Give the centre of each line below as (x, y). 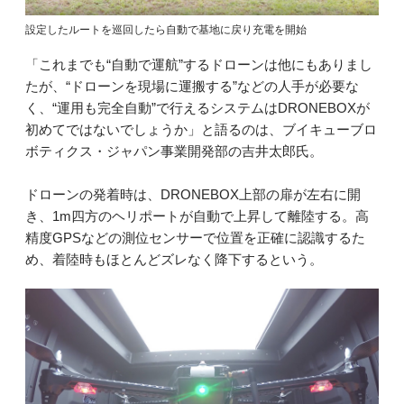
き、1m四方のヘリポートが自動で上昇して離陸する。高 (197, 216)
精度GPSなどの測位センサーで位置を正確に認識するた (195, 238)
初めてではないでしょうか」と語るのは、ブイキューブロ (201, 130)
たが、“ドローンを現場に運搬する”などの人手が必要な (192, 87)
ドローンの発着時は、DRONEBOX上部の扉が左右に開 (193, 195)
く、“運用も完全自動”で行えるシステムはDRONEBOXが (197, 108)
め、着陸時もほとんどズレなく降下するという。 (174, 260)
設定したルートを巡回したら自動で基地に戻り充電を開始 (166, 29)
